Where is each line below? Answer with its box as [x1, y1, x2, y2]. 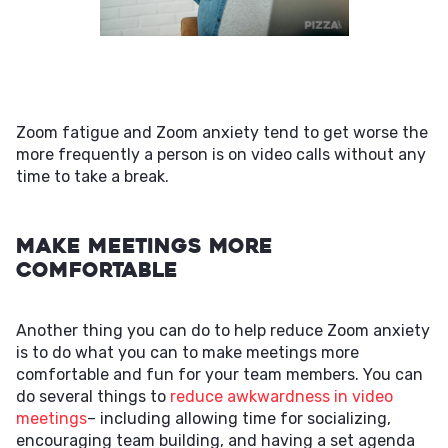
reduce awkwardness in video [170, 387, 393, 406]
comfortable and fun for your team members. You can [16, 365, 423, 384]
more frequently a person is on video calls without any [16, 145, 426, 164]
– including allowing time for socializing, [87, 409, 391, 428]
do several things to [16, 387, 170, 406]
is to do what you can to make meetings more [16, 343, 359, 362]
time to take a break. [16, 167, 169, 186]
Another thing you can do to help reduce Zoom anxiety [16, 321, 430, 340]
